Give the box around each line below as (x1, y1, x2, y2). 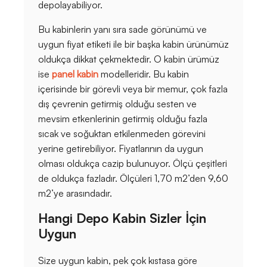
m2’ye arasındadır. (38, 187, 112, 200)
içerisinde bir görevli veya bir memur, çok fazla (38, 83, 228, 95)
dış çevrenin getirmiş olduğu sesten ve (38, 98, 197, 110)
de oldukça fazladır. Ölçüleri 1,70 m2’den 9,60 (38, 172, 228, 185)
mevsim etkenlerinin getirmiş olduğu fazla (38, 113, 207, 125)
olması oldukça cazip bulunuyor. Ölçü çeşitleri (38, 157, 227, 170)
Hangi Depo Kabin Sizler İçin (38, 210, 206, 226)
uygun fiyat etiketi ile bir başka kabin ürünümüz (38, 38, 229, 51)
